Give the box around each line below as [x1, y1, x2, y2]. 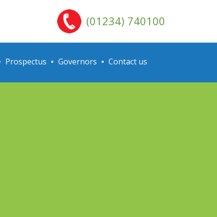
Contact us [108, 56, 147, 67]
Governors [58, 56, 97, 67]
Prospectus [5, 56, 46, 67]
